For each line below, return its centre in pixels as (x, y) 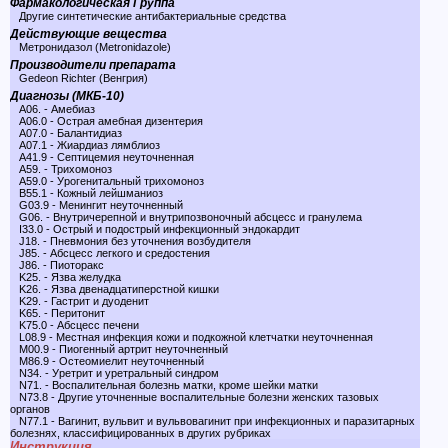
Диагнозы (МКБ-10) (67, 96)
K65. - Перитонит (57, 313)
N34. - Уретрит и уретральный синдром (114, 373)
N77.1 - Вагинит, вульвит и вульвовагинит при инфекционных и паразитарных (212, 421)
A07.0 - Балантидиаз (66, 133)
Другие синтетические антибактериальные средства (148, 16)
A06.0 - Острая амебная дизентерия (106, 121)
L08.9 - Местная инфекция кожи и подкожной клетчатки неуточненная (191, 337)
